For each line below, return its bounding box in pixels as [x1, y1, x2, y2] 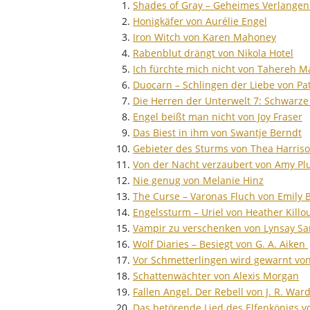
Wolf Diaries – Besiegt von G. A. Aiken [133, 237, 308, 250]
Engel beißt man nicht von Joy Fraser [133, 109, 302, 123]
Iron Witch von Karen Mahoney [133, 30, 276, 44]
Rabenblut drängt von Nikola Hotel [133, 46, 293, 60]
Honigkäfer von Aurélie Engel [133, 14, 267, 28]
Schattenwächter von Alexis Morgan [133, 268, 299, 282]
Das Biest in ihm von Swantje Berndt [133, 125, 302, 139]
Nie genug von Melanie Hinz [133, 173, 264, 187]
